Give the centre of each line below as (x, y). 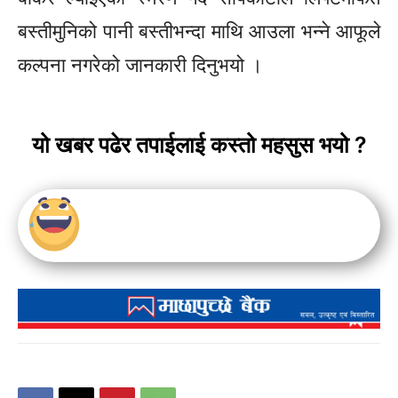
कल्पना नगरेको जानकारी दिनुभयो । (140, 64)
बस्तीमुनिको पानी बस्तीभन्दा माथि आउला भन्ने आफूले (199, 31)
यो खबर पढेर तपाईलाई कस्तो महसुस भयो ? (199, 144)
